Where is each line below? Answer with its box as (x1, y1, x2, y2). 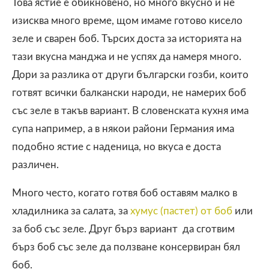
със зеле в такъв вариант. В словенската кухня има (12, 105, 249, 116)
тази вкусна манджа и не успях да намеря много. (12, 51, 241, 62)
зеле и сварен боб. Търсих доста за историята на (12, 33, 241, 44)
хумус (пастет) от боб (130, 205, 232, 216)
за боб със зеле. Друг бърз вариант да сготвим (12, 223, 235, 234)
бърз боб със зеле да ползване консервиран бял (12, 241, 240, 252)
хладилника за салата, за (12, 205, 130, 216)
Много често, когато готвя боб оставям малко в (12, 187, 237, 198)
